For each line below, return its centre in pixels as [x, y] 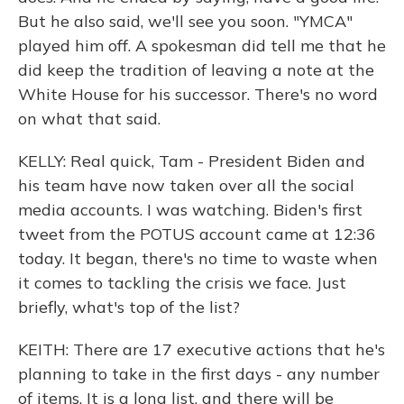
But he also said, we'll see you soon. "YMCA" [185, 21]
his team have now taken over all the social [186, 185]
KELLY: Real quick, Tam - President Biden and [192, 161]
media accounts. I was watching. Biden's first [190, 210]
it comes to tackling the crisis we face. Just [182, 283]
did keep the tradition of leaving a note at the [196, 70]
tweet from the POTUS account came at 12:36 [197, 234]
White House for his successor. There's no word [198, 94]
